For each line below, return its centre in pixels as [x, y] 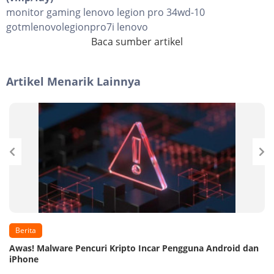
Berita [26, 230]
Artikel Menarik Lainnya [73, 81]
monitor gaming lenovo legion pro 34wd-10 [106, 12]
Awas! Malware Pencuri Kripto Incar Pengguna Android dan [134, 248]
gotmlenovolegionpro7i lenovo [77, 27]
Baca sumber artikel [137, 41]
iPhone [24, 259]
